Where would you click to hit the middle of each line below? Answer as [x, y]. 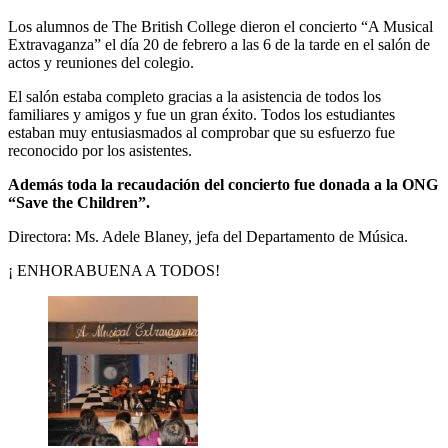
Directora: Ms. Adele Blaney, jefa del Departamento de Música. [208, 236]
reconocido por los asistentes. [100, 150]
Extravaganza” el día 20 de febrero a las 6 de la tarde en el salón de [219, 44]
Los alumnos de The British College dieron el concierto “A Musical [220, 26]
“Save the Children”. [79, 202]
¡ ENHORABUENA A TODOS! [114, 270]
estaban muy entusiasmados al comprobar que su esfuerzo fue [201, 132]
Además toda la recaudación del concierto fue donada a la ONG [223, 184]
